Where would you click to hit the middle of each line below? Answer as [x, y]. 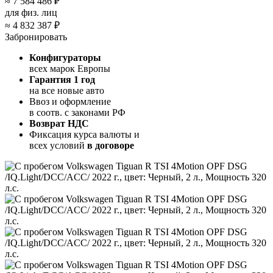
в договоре [111, 145]
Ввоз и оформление [70, 101]
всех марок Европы [70, 68]
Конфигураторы [65, 57]
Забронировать [36, 37]
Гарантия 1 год [62, 79]
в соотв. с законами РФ [77, 112]
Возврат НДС [59, 123]
